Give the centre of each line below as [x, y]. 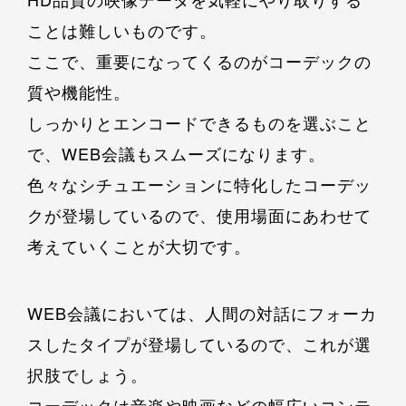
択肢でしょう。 [87, 375]
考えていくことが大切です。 [139, 246]
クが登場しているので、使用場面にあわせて [199, 215]
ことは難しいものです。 [122, 30]
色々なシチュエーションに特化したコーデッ [199, 184]
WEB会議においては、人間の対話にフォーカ [202, 313]
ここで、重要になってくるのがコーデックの [199, 61]
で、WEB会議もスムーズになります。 [176, 154]
